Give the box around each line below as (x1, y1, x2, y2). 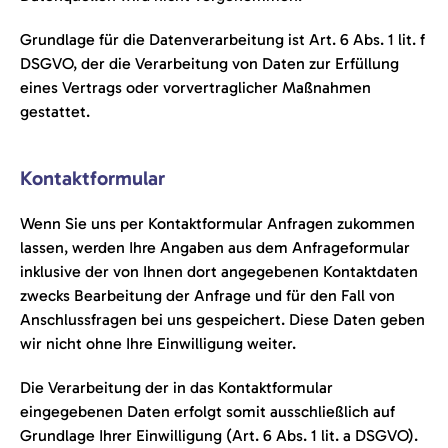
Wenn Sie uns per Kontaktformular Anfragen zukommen (20, 214, 415, 233)
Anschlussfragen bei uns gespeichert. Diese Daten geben (20, 310, 425, 329)
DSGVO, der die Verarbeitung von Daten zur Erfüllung (20, 54, 399, 73)
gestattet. (20, 102, 90, 121)
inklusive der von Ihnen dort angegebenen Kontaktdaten (20, 262, 418, 281)
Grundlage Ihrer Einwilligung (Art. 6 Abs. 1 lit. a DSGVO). (20, 426, 418, 445)
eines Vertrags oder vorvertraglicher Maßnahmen (20, 78, 371, 97)
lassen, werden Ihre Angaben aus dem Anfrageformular (20, 238, 410, 257)
